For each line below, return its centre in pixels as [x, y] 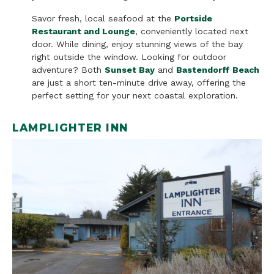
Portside [193, 19]
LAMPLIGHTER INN [70, 128]
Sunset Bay [130, 70]
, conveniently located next [192, 31]
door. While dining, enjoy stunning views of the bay [137, 44]
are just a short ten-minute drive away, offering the [139, 83]
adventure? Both [68, 70]
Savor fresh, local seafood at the [103, 19]
